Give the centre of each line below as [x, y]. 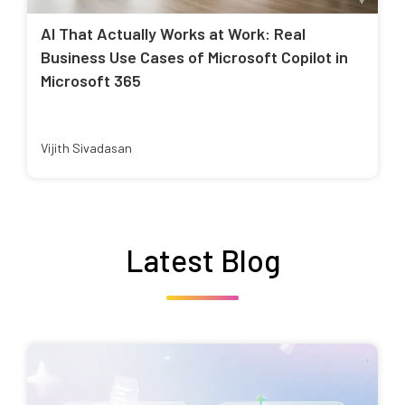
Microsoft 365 [91, 81]
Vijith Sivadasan [86, 148]
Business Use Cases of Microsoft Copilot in [194, 57]
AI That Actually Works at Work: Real [173, 34]
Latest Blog [202, 260]
